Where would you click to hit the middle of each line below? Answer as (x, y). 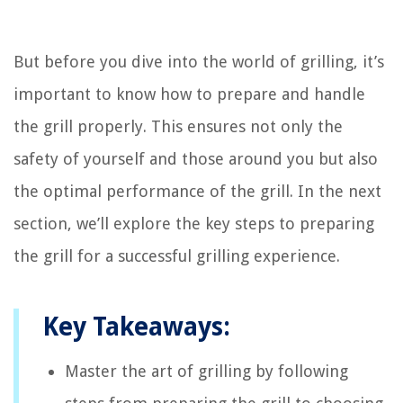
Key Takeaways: (136, 327)
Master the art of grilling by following (206, 371)
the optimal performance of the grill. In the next (197, 191)
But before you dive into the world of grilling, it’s (199, 61)
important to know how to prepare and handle (189, 94)
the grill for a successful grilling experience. (177, 255)
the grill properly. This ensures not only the (178, 126)
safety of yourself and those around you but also (196, 158)
